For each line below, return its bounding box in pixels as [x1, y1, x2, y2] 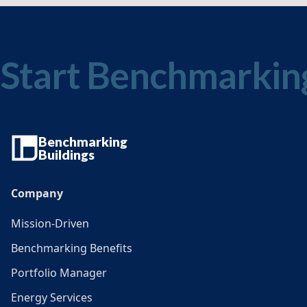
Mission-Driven [11, 215, 89, 231]
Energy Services [11, 289, 93, 305]
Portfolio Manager [11, 265, 107, 280]
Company [11, 185, 63, 201]
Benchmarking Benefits [11, 240, 132, 256]
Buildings [38, 146, 95, 162]
